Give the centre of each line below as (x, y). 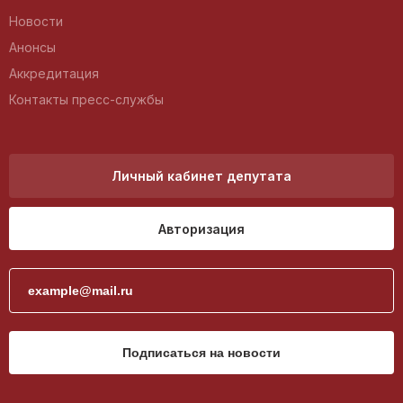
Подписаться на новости (201, 353)
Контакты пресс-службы (86, 100)
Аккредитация (54, 74)
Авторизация (201, 228)
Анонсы (32, 48)
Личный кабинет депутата (201, 176)
